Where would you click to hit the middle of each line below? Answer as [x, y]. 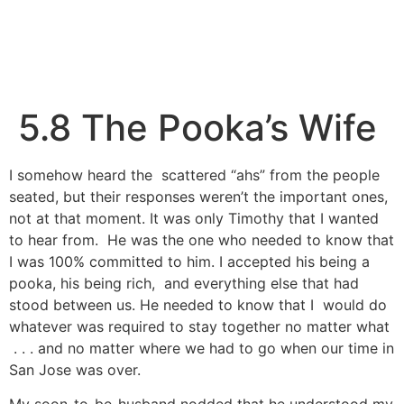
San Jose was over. [75, 370]
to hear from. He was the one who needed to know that [202, 240]
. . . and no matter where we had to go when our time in [202, 348]
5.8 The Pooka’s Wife [197, 128]
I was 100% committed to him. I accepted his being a [189, 262]
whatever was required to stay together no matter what [199, 326]
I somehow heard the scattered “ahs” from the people [194, 175]
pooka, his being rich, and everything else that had [184, 283]
